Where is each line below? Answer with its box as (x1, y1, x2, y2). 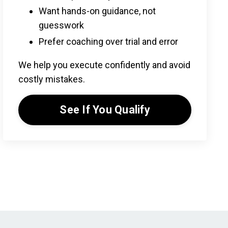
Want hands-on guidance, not (39, 6, 156, 17)
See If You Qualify (60, 103, 150, 116)
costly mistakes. (18, 73, 85, 84)
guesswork (39, 20, 84, 31)
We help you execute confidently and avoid (18, 59, 190, 70)
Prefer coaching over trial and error (39, 36, 178, 47)
